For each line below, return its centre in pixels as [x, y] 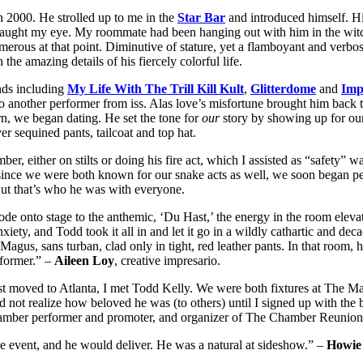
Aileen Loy [84, 261]
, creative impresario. [167, 261]
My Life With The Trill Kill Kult [156, 89]
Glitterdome [283, 89]
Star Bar [201, 18]
